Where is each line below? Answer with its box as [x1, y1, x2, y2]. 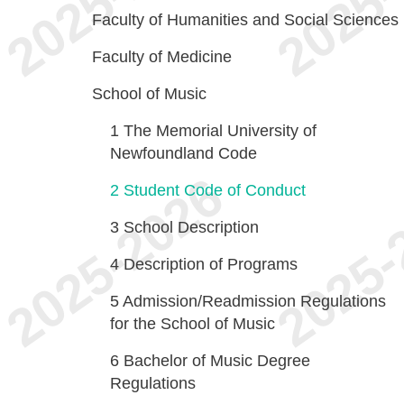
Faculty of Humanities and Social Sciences [92, 11, 399, 29]
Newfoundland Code [110, 144, 257, 162]
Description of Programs [124, 255, 298, 273]
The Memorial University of [124, 122, 317, 140]
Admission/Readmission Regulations [123, 292, 386, 310]
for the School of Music [110, 315, 275, 333]
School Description [124, 218, 259, 236]
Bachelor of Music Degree [124, 352, 310, 370]
